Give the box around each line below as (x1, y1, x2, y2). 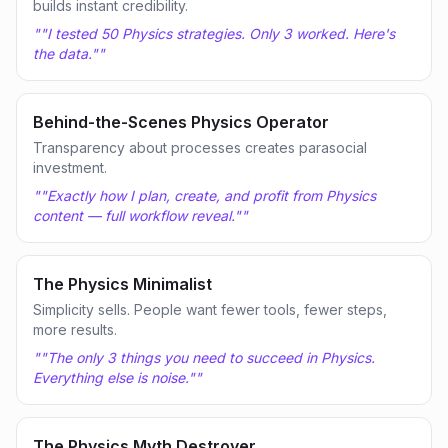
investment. (33, 159, 107, 176)
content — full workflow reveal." (33, 207, 241, 224)
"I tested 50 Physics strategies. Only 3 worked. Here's (40, 25, 395, 42)
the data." (33, 45, 98, 62)
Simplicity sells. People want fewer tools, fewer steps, (33, 301, 387, 318)
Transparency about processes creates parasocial (33, 139, 367, 156)
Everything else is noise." (33, 369, 195, 386)
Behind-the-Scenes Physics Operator (33, 112, 329, 132)
